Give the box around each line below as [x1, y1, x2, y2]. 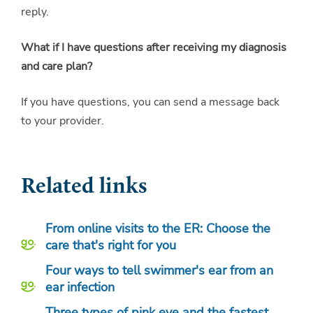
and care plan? [21, 58, 92, 74]
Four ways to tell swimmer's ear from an [45, 261, 273, 279]
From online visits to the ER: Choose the [45, 219, 270, 237]
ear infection [45, 278, 115, 296]
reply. [21, 3, 52, 20]
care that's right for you [45, 236, 176, 254]
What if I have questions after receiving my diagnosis [21, 39, 286, 55]
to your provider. [21, 112, 107, 129]
